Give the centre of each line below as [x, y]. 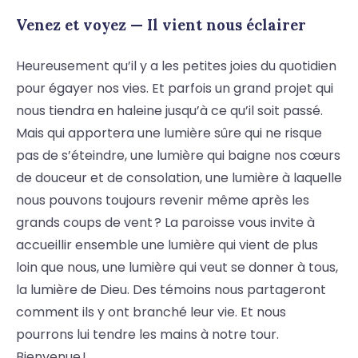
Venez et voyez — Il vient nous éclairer [161, 25]
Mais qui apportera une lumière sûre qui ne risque [169, 133]
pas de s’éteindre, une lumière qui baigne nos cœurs [178, 156]
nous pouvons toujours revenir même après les [163, 201]
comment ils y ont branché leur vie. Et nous [151, 312]
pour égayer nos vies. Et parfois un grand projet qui [175, 89]
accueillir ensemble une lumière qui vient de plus [167, 245]
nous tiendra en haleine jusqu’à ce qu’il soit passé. [169, 111]
